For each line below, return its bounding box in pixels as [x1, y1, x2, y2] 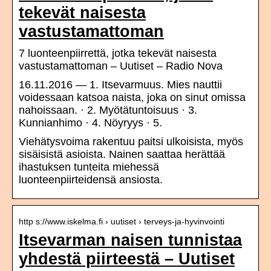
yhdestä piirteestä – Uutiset [19, 250, 235, 269]
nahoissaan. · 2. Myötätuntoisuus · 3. [19, 104, 197, 117]
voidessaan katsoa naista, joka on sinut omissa [19, 91, 246, 104]
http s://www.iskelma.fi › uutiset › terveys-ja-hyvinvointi [19, 217, 224, 227]
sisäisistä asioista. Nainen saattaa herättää [19, 148, 225, 161]
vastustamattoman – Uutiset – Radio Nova [19, 60, 223, 73]
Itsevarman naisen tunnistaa [19, 231, 242, 250]
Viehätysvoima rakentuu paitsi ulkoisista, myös [19, 135, 243, 148]
